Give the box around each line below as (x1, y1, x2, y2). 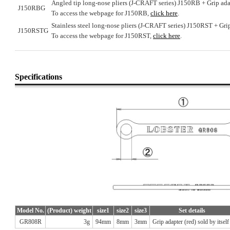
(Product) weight (47, 206, 91, 214)
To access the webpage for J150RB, (51, 9, 150, 17)
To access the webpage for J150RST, (51, 32, 153, 40)
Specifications (15, 72, 62, 81)
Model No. (16, 206, 44, 214)
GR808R (19, 218, 42, 225)
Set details (178, 206, 205, 214)
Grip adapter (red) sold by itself (152, 218, 229, 225)
